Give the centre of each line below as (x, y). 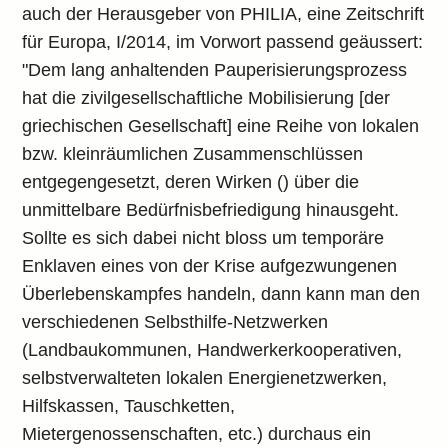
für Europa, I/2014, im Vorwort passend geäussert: (223, 42)
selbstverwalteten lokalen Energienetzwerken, (205, 378)
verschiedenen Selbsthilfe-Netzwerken (175, 322)
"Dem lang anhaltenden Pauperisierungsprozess (215, 70)
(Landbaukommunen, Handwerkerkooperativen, (212, 350)
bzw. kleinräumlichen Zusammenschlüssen (193, 154)
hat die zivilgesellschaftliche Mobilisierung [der (206, 98)
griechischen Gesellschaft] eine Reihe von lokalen (221, 126)
